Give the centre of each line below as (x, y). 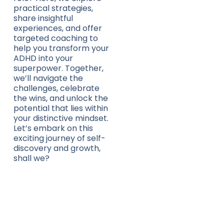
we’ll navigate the (48, 78)
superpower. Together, (58, 68)
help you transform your (61, 48)
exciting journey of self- (59, 138)
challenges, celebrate (56, 88)
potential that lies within (60, 108)
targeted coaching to (55, 38)
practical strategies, (53, 8)
